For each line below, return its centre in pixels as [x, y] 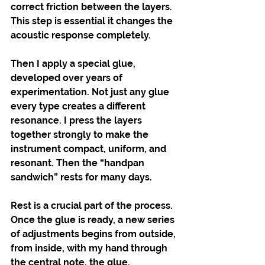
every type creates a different [79, 106]
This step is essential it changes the [93, 21]
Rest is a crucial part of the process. [93, 205]
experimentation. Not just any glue [91, 92]
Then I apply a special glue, [74, 63]
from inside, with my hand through [90, 248]
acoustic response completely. [81, 35]
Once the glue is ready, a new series [94, 219]
